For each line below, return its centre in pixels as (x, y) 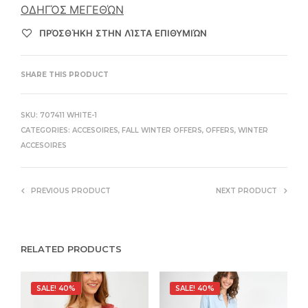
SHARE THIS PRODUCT (65, 75)
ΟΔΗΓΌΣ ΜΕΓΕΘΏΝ (72, 10)
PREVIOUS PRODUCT (71, 191)
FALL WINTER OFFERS (162, 131)
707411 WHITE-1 (68, 115)
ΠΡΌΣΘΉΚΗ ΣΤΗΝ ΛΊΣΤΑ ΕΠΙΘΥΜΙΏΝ (123, 33)
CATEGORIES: (46, 131)
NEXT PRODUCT (246, 191)
